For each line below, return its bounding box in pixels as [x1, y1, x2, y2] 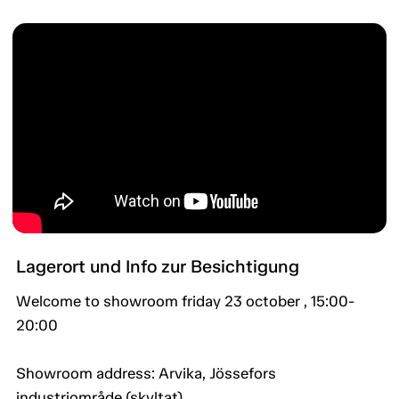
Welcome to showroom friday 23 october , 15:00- [16, 292, 354, 311]
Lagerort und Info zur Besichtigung [16, 256, 299, 278]
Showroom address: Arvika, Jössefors [16, 364, 276, 383]
